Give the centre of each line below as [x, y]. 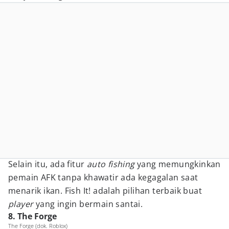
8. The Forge [32, 216]
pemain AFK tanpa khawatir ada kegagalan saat [103, 177]
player [22, 204]
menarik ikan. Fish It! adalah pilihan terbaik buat [105, 191]
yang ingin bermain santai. [89, 204]
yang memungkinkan [179, 164]
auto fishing [112, 164]
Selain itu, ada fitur [48, 164]
